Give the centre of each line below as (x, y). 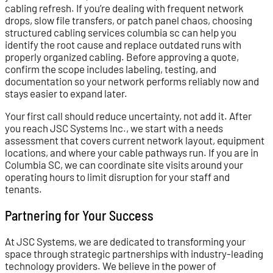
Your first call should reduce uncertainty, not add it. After (128, 115)
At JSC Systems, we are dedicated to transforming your (125, 241)
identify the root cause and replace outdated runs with (123, 44)
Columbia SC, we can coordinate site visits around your (124, 164)
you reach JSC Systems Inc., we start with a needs (114, 128)
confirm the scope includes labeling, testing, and (111, 69)
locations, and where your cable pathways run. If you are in (132, 152)
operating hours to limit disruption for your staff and (117, 176)
